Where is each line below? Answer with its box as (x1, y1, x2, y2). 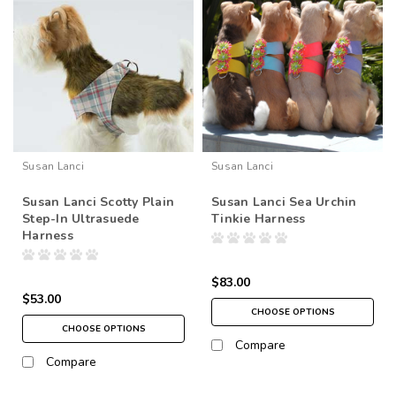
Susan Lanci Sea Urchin (211, 193, 357, 210)
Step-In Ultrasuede (22, 209, 140, 227)
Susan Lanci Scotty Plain (22, 193, 174, 210)
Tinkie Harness (211, 209, 306, 227)
